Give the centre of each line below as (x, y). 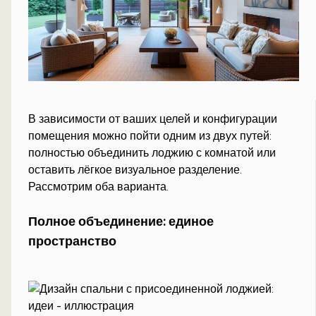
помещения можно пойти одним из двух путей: (150, 135)
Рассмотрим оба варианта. (99, 186)
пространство (73, 242)
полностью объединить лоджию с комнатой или (152, 152)
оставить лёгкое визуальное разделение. (135, 169)
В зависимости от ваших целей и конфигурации (153, 119)
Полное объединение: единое (121, 222)
